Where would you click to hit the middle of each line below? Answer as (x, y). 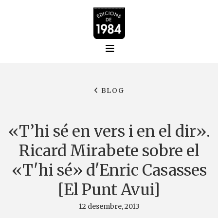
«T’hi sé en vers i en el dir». (109, 131)
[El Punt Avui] (109, 190)
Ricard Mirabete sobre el (109, 151)
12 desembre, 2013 (109, 206)
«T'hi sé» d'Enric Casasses (109, 170)
